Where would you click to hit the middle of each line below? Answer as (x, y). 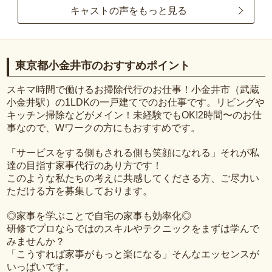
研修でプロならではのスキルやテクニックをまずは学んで (133, 228)
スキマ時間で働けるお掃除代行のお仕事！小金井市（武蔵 (133, 89)
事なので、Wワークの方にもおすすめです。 (104, 127)
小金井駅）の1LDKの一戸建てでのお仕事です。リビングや (136, 102)
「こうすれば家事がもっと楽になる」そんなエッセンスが (133, 254)
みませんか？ (36, 241)
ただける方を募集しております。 (80, 191)
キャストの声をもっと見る (129, 10)
